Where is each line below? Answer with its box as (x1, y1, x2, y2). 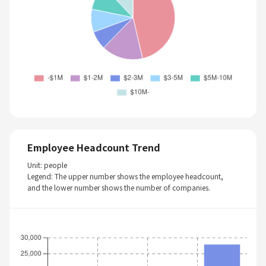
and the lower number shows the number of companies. (27, 182, 210, 193)
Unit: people (27, 160, 67, 170)
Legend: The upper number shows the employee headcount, (27, 171, 223, 182)
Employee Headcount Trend (27, 140, 160, 155)
